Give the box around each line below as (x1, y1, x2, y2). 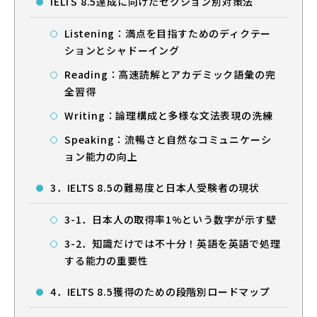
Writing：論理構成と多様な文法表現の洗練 (64, 108, 273, 122)
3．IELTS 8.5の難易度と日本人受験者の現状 (50, 180, 260, 195)
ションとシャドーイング (64, 43, 180, 57)
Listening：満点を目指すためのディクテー (64, 26, 272, 40)
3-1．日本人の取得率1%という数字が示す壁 (64, 212, 277, 226)
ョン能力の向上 (64, 149, 138, 163)
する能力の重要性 (64, 253, 149, 267)
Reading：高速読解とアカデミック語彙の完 (64, 67, 276, 81)
